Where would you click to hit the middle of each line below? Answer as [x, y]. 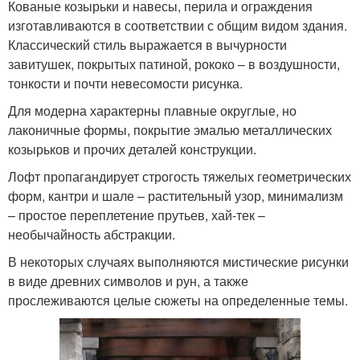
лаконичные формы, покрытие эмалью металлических [170, 130]
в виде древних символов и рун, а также [128, 281]
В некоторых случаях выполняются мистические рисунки [178, 262]
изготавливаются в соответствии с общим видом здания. [178, 26]
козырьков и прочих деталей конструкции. [132, 149]
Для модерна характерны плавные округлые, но [152, 111]
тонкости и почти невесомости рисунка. [125, 84]
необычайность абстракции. [92, 235]
